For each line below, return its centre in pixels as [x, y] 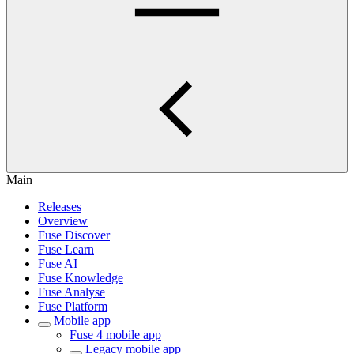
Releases [60, 207]
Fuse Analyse [72, 292]
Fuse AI [58, 264]
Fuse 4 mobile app [115, 335]
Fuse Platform [73, 306]
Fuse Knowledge [81, 278]
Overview [63, 221]
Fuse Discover [74, 235]
